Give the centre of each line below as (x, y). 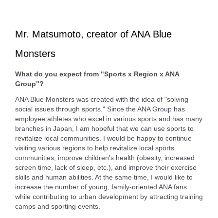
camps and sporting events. (58, 207)
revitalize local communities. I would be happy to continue (103, 138)
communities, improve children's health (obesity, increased (105, 158)
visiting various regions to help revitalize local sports (95, 148)
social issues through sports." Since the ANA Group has (100, 109)
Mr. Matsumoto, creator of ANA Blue (93, 34)
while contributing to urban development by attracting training (109, 197)
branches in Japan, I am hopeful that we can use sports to (104, 129)
